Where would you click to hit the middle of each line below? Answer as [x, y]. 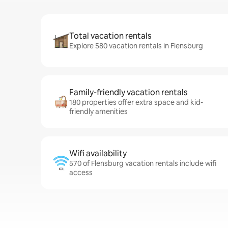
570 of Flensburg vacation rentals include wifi [143, 163]
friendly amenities [98, 111]
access [81, 173]
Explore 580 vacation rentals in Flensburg [136, 46]
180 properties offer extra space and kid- [136, 102]
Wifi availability [98, 153]
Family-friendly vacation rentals [128, 92]
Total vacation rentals [110, 36]
